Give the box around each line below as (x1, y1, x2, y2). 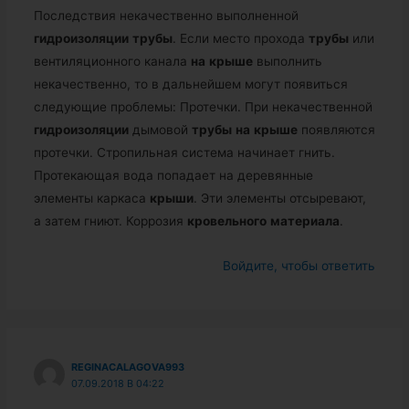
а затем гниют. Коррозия (33, 214, 187, 229)
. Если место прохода (172, 31, 309, 47)
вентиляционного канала (33, 54, 191, 69)
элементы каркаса (33, 191, 150, 206)
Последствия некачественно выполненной (33, 8, 299, 24)
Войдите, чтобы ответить (223, 258, 376, 274)
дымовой (128, 122, 192, 138)
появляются (297, 122, 375, 138)
